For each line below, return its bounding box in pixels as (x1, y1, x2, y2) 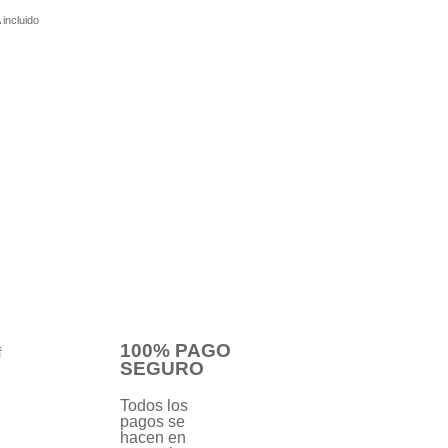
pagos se (119, 413, 185, 431)
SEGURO (119, 358, 204, 380)
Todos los (119, 397, 188, 415)
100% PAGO (119, 340, 231, 362)
